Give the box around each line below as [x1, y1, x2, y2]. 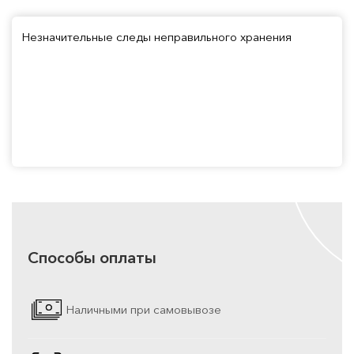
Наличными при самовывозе [66, 302, 221, 318]
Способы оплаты [28, 247, 156, 267]
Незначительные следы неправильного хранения [21, 28, 292, 44]
